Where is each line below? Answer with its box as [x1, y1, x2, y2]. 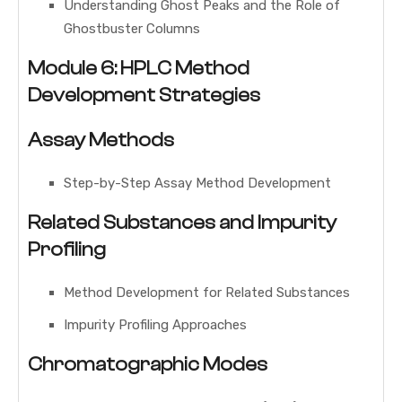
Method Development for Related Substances [64, 284, 350, 301]
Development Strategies [28, 83, 260, 108]
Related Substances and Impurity [28, 211, 336, 235]
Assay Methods [28, 128, 174, 153]
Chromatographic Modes [28, 353, 267, 377]
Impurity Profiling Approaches [64, 317, 247, 334]
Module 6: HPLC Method [28, 57, 249, 81]
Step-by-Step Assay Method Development [64, 175, 331, 192]
